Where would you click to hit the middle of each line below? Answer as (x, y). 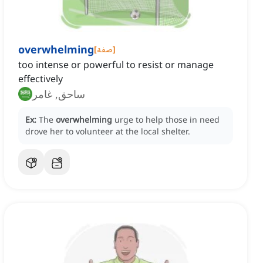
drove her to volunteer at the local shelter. (108, 131)
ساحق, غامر (59, 94)
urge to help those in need (167, 120)
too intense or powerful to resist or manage (116, 65)
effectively (41, 79)
